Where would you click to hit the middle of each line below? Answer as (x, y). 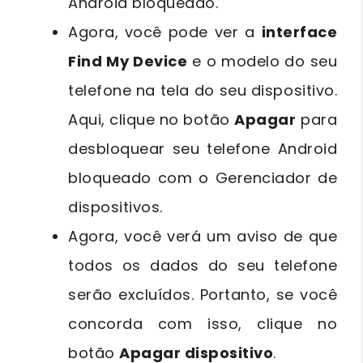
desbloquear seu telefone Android (203, 148)
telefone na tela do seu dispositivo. (203, 90)
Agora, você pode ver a (165, 32)
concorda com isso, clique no (203, 323)
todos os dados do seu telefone (203, 265)
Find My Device (128, 61)
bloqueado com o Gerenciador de (203, 177)
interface (299, 32)
